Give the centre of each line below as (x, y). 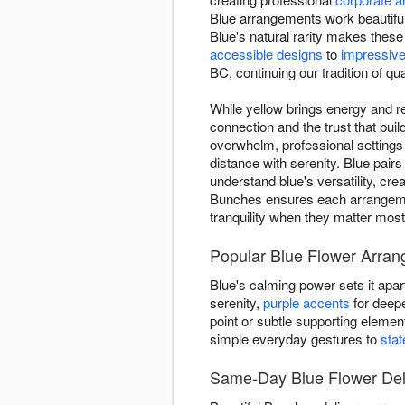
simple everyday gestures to (295, 339)
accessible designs (266, 54)
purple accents (306, 303)
